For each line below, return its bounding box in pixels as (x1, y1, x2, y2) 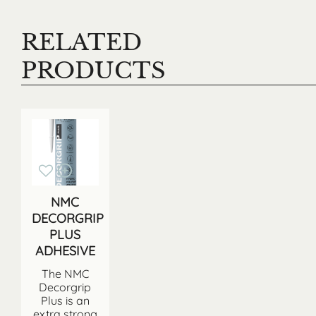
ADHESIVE (35, 243, 95, 260)
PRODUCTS (21, 56, 166, 85)
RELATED (21, 28, 142, 56)
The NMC (41, 267, 89, 281)
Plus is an (40, 293, 90, 308)
